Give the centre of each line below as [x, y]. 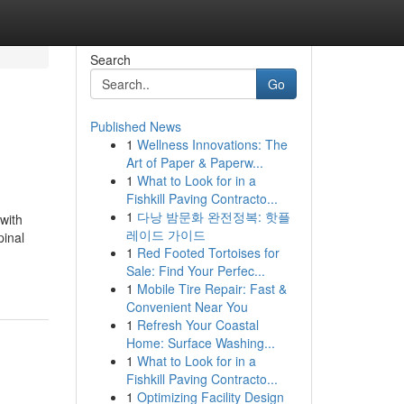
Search [110, 60]
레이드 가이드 [165, 234]
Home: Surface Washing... [200, 343]
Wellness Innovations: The [212, 144]
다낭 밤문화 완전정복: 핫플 [213, 216]
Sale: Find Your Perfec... [195, 271]
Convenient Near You [187, 307]
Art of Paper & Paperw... [194, 162]
